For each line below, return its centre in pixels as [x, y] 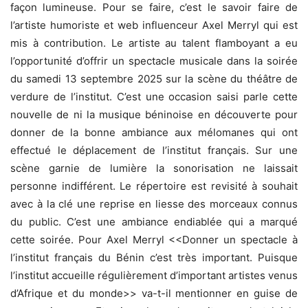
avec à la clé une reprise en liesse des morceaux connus [154, 203]
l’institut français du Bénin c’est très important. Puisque [154, 257]
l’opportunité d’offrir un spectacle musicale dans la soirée [154, 60]
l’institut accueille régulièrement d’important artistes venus [154, 275]
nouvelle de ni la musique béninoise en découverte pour [154, 114]
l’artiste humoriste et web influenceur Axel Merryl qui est [154, 25]
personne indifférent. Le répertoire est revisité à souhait [154, 186]
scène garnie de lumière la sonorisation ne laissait [154, 168]
